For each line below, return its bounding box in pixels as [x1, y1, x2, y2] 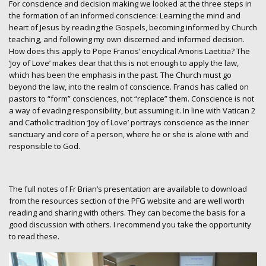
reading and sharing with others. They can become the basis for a [9, 207, 245, 218]
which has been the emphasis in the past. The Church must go [9, 69, 232, 80]
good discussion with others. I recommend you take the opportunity [9, 219, 251, 230]
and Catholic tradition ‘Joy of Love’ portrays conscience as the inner [9, 116, 249, 128]
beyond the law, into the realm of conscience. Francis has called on [9, 81, 249, 92]
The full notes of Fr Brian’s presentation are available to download [9, 183, 247, 195]
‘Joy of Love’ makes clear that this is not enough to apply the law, [9, 57, 239, 68]
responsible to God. [9, 140, 80, 151]
